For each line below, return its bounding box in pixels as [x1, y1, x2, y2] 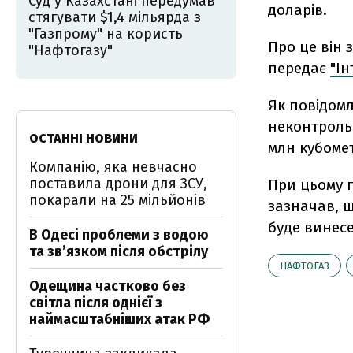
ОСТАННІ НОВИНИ [29, 131, 138, 146]
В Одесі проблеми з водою [29, 226, 209, 243]
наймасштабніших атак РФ [29, 310, 210, 328]
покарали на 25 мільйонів [29, 191, 206, 209]
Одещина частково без [29, 277, 186, 295]
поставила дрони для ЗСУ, [29, 175, 207, 192]
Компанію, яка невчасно [29, 158, 197, 176]
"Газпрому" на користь [28, 25, 183, 43]
